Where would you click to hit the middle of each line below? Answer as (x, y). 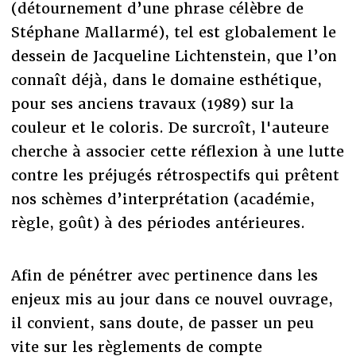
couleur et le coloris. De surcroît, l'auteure (170, 127)
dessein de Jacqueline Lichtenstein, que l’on (174, 56)
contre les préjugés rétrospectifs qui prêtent (175, 175)
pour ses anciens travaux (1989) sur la (152, 103)
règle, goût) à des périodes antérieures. (158, 222)
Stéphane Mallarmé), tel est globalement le (173, 32)
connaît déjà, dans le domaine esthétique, (166, 79)
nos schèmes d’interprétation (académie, (163, 199)
